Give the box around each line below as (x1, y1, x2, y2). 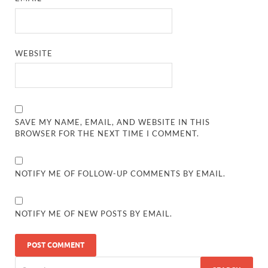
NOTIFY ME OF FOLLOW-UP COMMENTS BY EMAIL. (15, 169, 226, 179)
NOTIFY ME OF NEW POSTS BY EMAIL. (15, 209, 173, 219)
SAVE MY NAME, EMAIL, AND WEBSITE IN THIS (15, 117, 211, 127)
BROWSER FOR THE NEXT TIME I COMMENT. (15, 129, 200, 139)
